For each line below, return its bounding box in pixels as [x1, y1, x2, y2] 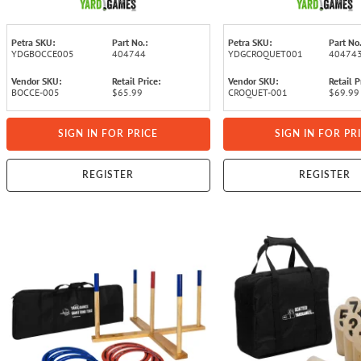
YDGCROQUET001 [227, 47, 303, 60]
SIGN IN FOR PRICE [58, 128, 159, 139]
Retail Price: [112, 74, 161, 87]
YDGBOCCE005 [11, 47, 74, 60]
